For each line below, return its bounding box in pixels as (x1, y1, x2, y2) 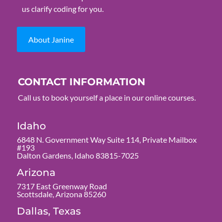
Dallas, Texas (16, 205, 81, 217)
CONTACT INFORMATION (17, 75, 145, 88)
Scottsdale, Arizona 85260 (16, 189, 106, 199)
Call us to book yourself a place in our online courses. (17, 92, 196, 102)
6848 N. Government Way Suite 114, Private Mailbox (16, 134, 197, 144)
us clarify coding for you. (21, 3, 104, 13)
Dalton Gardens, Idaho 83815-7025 (16, 150, 139, 160)
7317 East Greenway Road (16, 181, 107, 191)
